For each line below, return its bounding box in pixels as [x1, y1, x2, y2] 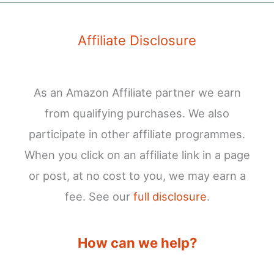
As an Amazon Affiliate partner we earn [33, 85, 241, 99]
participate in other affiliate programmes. [29, 127, 245, 141]
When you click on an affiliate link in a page [24, 147, 250, 161]
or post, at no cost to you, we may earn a [28, 168, 246, 182]
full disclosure [133, 189, 207, 203]
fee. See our [64, 189, 133, 203]
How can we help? [77, 234, 197, 251]
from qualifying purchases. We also [45, 106, 229, 120]
